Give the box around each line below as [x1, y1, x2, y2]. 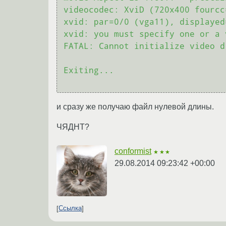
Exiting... [64, 66, 114, 76]
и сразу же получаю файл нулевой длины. [56, 102, 214, 111]
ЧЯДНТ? [56, 122, 89, 131]
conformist [115, 146, 151, 155]
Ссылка [59, 204, 82, 212]
